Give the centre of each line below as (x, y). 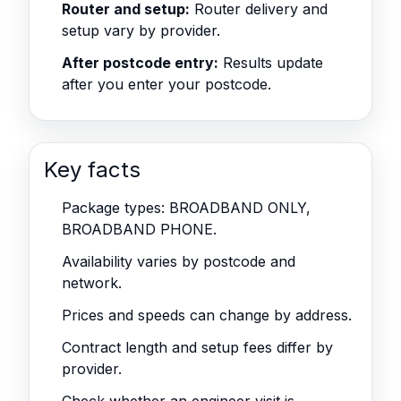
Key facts (92, 170)
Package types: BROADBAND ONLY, (186, 208)
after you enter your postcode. (166, 84)
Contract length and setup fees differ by (197, 347)
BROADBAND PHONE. (139, 229)
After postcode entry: (140, 63)
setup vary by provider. (141, 30)
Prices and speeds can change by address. (207, 315)
